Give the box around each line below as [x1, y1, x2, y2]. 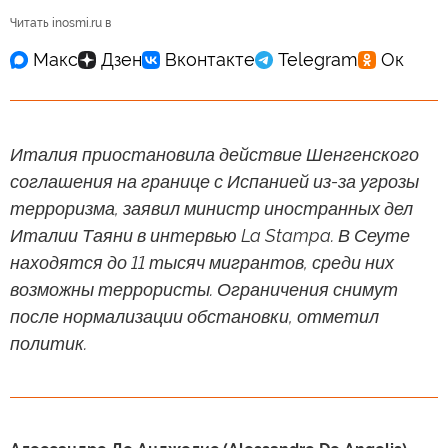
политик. [10, 332, 87, 354]
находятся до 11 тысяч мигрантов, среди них [10, 251, 394, 273]
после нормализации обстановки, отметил [10, 305, 379, 327]
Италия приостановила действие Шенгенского [10, 143, 419, 165]
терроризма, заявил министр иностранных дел [10, 197, 413, 219]
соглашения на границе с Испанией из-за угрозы [10, 170, 419, 192]
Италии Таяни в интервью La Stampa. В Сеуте [10, 224, 410, 246]
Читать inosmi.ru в [10, 15, 111, 30]
